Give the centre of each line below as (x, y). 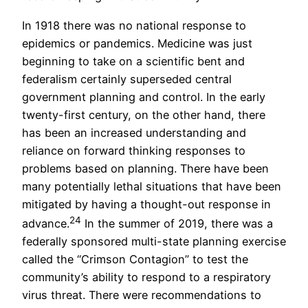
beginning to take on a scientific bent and (133, 61)
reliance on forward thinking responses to (134, 150)
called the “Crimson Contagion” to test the (135, 260)
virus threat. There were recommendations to (142, 295)
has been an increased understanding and (134, 132)
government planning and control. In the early (144, 97)
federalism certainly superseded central (127, 79)
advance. (46, 224)
